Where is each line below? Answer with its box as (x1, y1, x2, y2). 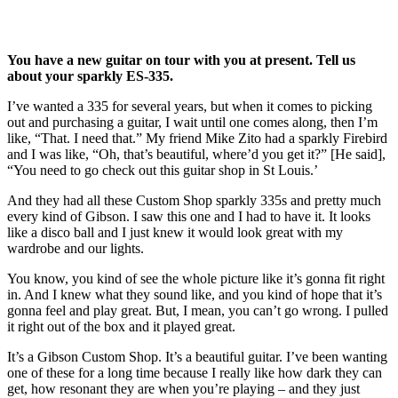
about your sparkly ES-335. (7, 68, 173, 84)
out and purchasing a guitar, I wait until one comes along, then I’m (7, 114, 378, 130)
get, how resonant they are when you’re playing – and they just (7, 380, 360, 396)
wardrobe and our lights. (7, 240, 144, 256)
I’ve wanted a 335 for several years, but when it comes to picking (7, 98, 372, 114)
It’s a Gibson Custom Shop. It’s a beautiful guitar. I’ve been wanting (7, 348, 387, 364)
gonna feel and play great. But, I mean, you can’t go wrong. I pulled (7, 302, 388, 318)
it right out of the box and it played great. (7, 318, 235, 334)
